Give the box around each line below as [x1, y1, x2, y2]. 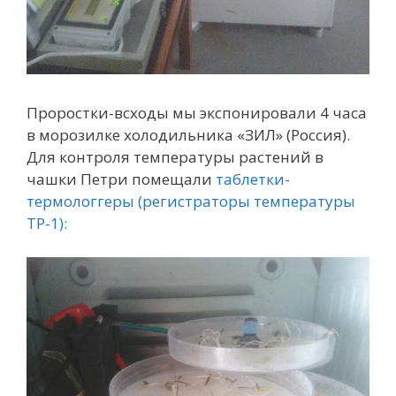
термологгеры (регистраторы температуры [27, 191, 355, 212]
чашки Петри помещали [27, 169, 216, 190]
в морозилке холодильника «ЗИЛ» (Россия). [27, 125, 350, 146]
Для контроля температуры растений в [27, 147, 324, 168]
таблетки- [216, 169, 290, 190]
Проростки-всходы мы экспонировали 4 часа [27, 103, 367, 124]
